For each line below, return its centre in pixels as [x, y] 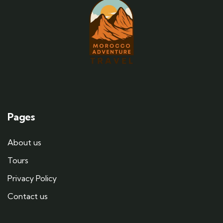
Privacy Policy [32, 178]
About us [24, 142]
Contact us [28, 196]
